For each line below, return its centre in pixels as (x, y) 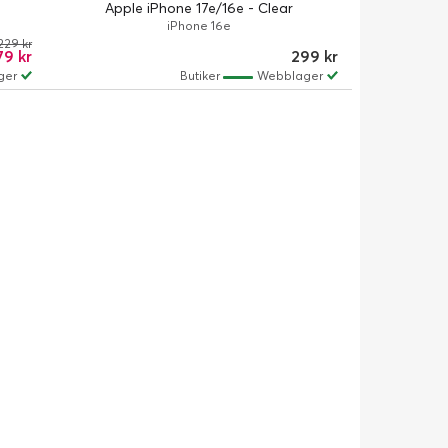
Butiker (201, 75)
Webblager (289, 75)
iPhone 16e (198, 25)
